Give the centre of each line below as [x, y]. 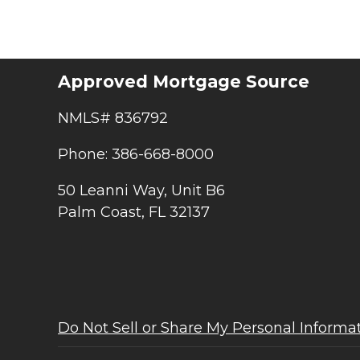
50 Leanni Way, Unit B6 [141, 190]
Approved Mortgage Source [184, 82]
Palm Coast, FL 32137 [134, 212]
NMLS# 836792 [113, 118]
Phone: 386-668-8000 [136, 154]
